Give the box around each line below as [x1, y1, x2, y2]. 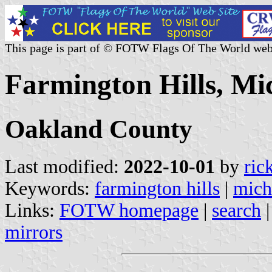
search [212, 199, 261, 221]
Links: [5, 199, 59, 221]
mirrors [5, 221, 63, 243]
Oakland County [5, 114, 192, 143]
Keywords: [5, 177, 95, 199]
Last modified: [5, 155, 124, 177]
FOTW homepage [59, 199, 199, 221]
